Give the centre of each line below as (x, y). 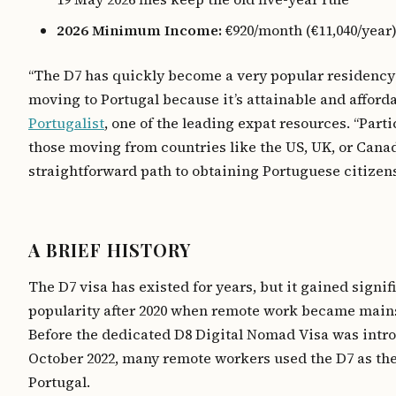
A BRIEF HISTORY (110, 250)
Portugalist (66, 123)
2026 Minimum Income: (139, 30)
